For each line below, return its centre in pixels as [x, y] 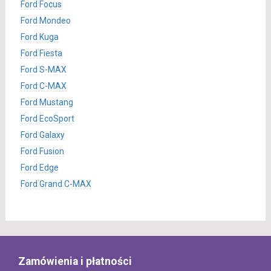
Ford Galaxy [42, 135]
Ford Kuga [39, 37]
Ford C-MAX [43, 86]
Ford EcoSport [47, 119]
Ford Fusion [42, 151]
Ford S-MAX [43, 70]
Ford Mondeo [45, 21]
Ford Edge [39, 168]
